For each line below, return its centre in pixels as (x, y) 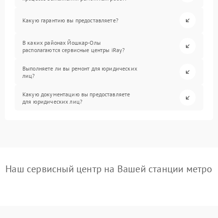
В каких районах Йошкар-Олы (62, 42)
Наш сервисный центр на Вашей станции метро (109, 169)
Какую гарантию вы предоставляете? (70, 20)
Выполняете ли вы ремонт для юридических (80, 68)
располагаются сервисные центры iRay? (74, 50)
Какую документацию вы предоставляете (76, 94)
